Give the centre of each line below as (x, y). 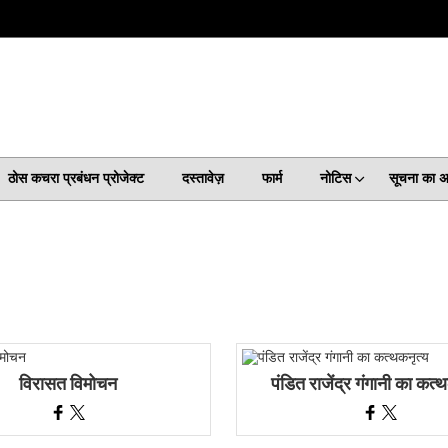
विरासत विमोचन (67, 384)
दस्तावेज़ (202, 178)
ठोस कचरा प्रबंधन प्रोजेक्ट (75, 178)
